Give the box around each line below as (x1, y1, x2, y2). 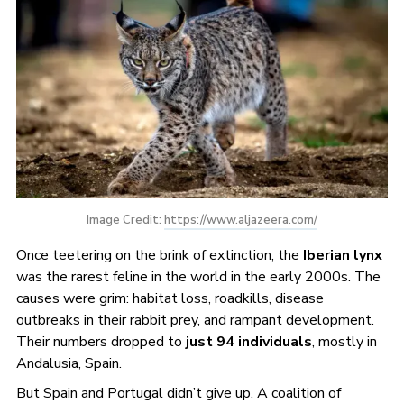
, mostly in (311, 331, 377, 352)
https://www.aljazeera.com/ (164, 211, 317, 228)
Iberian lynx (302, 244, 382, 265)
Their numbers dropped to (15, 331, 186, 352)
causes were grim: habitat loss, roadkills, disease (15, 288, 324, 308)
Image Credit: (87, 211, 164, 228)
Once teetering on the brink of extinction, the (15, 244, 303, 265)
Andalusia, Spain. (15, 353, 122, 373)
